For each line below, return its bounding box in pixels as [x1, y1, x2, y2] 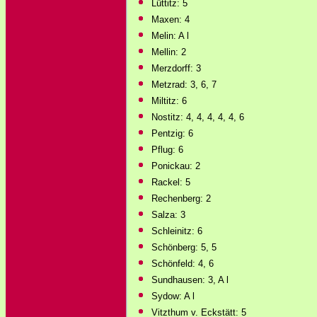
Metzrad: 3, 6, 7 [151, 79, 217, 90]
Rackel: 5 [151, 177, 190, 188]
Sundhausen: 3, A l [151, 275, 229, 285]
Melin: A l [151, 30, 189, 41]
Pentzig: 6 [151, 128, 193, 139]
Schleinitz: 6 [151, 226, 202, 236]
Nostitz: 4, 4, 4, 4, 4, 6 [151, 112, 244, 122]
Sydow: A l [151, 291, 195, 301]
